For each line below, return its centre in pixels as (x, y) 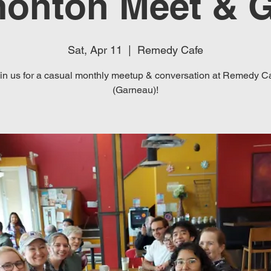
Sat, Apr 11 (95, 50)
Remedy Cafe (170, 50)
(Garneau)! (135, 90)
